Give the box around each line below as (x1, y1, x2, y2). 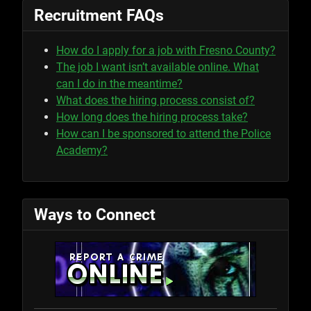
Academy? (56, 143, 108, 157)
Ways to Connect (34, 204, 155, 224)
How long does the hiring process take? (56, 110, 248, 124)
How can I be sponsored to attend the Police (56, 126, 271, 140)
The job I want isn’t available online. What (56, 60, 259, 74)
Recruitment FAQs (34, 5, 164, 25)
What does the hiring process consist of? (56, 93, 255, 107)
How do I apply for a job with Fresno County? (56, 43, 276, 57)
